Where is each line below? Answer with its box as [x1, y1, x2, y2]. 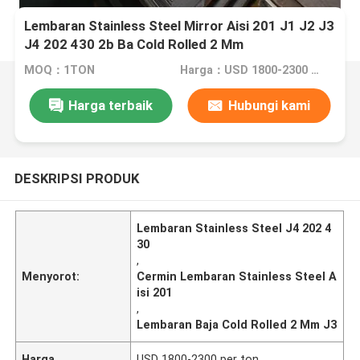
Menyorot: [22, 269, 80, 283]
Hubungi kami [227, 96, 310, 113]
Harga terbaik [67, 96, 153, 113]
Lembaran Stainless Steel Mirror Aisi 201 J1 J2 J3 [24, 18, 335, 35]
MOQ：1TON [24, 63, 96, 77]
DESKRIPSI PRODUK [14, 170, 139, 186]
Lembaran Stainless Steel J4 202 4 [137, 221, 332, 235]
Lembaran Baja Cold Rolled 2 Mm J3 [137, 317, 337, 331]
